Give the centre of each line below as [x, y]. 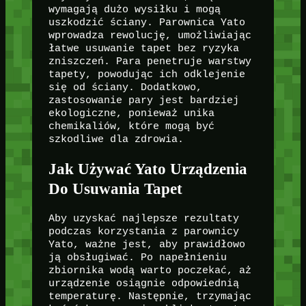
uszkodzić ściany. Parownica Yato [147, 23]
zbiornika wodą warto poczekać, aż [150, 270]
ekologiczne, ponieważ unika [131, 114]
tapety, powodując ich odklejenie [147, 75]
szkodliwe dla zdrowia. [116, 140]
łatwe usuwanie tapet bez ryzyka [143, 49]
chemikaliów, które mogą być [131, 127]
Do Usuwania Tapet [115, 189]
